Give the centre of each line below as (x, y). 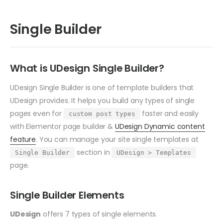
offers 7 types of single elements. (99, 214)
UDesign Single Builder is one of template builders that (102, 87)
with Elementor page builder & (62, 126)
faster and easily (169, 113)
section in (93, 152)
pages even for (37, 113)
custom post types (102, 113)
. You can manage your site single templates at (117, 139)
